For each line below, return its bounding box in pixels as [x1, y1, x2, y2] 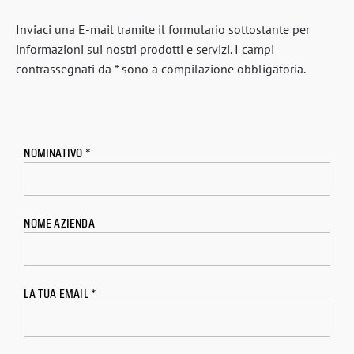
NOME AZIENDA [24, 213, 95, 233]
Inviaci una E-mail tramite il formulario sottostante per [16, 21, 310, 37]
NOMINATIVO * [24, 143, 91, 164]
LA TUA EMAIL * [24, 283, 97, 303]
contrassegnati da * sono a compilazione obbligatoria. [16, 60, 306, 77]
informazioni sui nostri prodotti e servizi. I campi [16, 40, 274, 57]
